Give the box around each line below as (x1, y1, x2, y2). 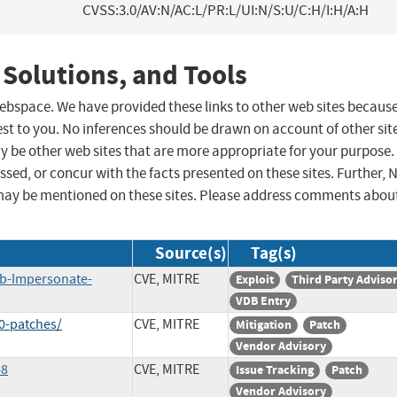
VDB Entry (236, 292, 291, 310)
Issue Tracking (236, 362, 314, 379)
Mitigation (236, 316, 292, 334)
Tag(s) (251, 242, 297, 265)
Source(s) (155, 242, 227, 265)
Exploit (236, 271, 274, 289)
